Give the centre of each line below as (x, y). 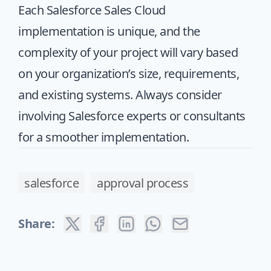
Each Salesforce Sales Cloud (92, 10)
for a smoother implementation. (103, 137)
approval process (142, 183)
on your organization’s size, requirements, (129, 73)
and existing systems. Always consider (120, 95)
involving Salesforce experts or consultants (132, 116)
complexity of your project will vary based (128, 52)
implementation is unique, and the (109, 31)
